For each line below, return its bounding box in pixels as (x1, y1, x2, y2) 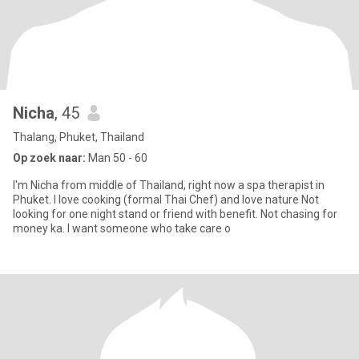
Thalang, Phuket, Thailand (13, 131, 144, 143)
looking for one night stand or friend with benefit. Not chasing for (13, 208, 260, 220)
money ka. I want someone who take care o (67, 222, 231, 235)
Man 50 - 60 (86, 151, 147, 164)
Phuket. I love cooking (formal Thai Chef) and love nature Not (13, 193, 54, 206)
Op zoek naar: (13, 151, 86, 164)
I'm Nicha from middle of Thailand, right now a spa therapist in (13, 179, 238, 192)
